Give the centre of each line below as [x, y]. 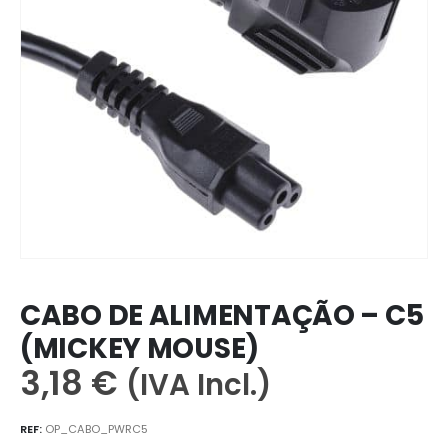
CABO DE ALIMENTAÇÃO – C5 [222, 316]
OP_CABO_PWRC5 [96, 428]
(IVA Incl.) [198, 385]
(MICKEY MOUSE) [140, 349]
